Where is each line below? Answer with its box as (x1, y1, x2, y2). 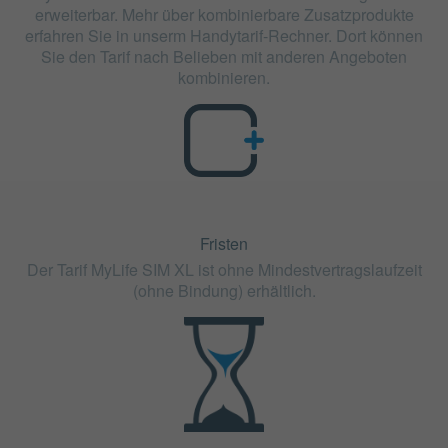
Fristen (200, 232, 248, 256)
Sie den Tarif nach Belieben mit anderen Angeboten (41, 45, 407, 69)
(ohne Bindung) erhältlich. (132, 278, 316, 302)
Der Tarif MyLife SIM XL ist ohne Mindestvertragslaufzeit (26, 257, 422, 281)
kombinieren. (178, 66, 270, 90)
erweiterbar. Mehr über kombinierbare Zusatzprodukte (34, 3, 414, 27)
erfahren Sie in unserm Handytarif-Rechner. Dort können (25, 24, 423, 48)
